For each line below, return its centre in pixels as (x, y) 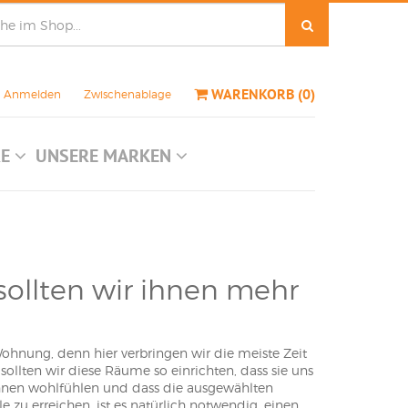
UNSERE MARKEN (105, 156)
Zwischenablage (127, 94)
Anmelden (32, 94)
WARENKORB (255, 94)
